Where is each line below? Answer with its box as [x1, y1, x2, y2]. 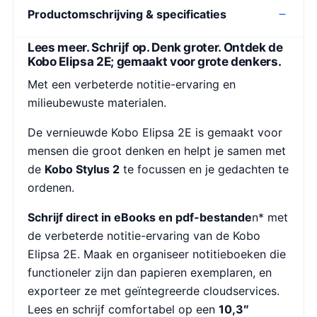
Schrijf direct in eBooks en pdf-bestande [28, 209, 252, 224]
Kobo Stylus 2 [45, 161, 120, 176]
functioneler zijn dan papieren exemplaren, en [28, 265, 272, 279]
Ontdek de [223, 40, 283, 54]
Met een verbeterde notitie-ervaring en [28, 76, 236, 91]
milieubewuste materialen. [28, 95, 166, 110]
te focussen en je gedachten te [120, 161, 289, 176]
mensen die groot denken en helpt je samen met [28, 143, 286, 158]
